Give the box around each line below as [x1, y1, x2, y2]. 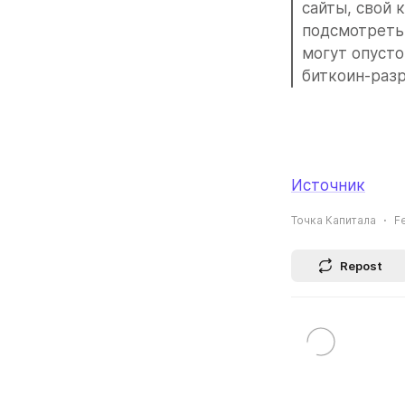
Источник [291, 175, 365, 194]
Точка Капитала [291, 213, 376, 228]
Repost [340, 259, 382, 274]
